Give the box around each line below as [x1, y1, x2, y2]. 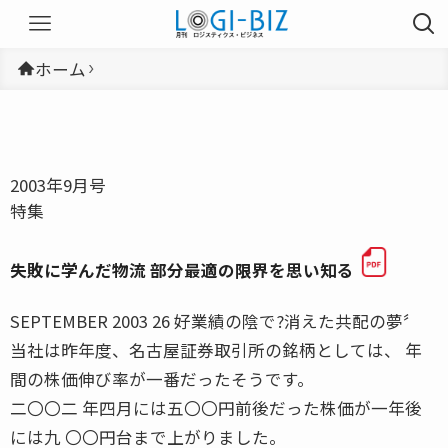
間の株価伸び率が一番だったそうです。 [10, 366, 314, 391]
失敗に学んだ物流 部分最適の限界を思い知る [10, 257, 354, 282]
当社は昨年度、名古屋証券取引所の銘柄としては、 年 [10, 337, 422, 362]
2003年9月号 [10, 172, 106, 197]
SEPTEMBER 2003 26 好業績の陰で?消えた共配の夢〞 [10, 308, 420, 333]
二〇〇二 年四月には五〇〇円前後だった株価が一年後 [10, 395, 422, 420]
